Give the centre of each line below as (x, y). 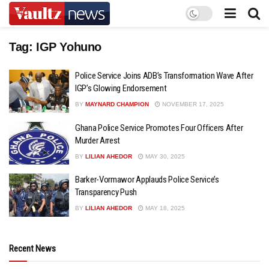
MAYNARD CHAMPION (117, 104)
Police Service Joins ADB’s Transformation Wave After (164, 76)
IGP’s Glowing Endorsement (121, 88)
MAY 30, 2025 (164, 156)
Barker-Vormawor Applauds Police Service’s (147, 180)
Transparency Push (106, 192)
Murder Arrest (98, 140)
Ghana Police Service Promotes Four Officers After (159, 128)
